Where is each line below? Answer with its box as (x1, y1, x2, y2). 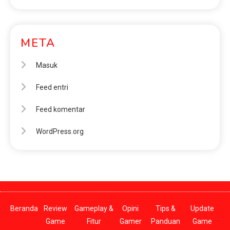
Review (43, 204, 67, 213)
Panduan (150, 217, 180, 226)
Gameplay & (74, 204, 113, 213)
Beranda (10, 204, 38, 213)
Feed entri (36, 83, 68, 92)
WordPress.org (36, 127, 84, 136)
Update (190, 204, 215, 213)
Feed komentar (36, 105, 85, 114)
